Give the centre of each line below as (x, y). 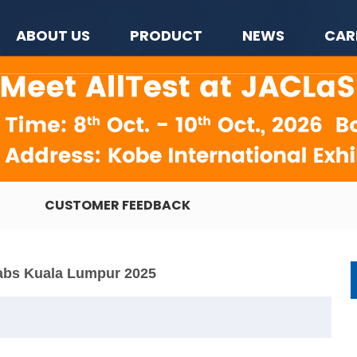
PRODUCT (166, 35)
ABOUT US (53, 35)
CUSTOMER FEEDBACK (118, 205)
